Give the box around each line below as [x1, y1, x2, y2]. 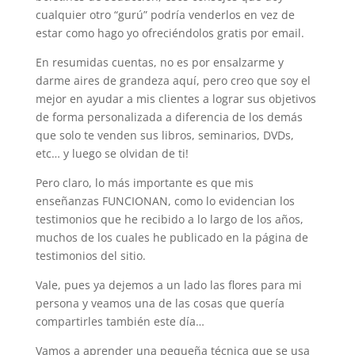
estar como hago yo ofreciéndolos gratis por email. [35, 25, 304, 40]
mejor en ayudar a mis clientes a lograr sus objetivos [35, 91, 316, 106]
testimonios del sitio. [35, 248, 146, 263]
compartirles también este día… [35, 314, 204, 329]
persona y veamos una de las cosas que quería [35, 296, 284, 311]
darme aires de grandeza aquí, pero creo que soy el [35, 73, 311, 88]
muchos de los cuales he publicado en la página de [35, 230, 308, 245]
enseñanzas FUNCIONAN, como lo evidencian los [35, 193, 295, 208]
